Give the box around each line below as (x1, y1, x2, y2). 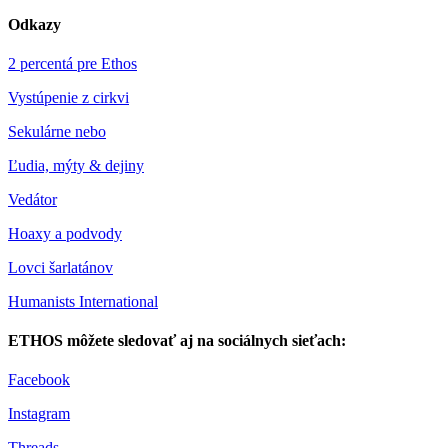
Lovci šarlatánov (8, 258, 113, 276)
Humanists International (8, 292, 158, 310)
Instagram (8, 405, 70, 423)
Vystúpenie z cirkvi (8, 88, 129, 106)
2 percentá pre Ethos (8, 54, 137, 72)
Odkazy (8, 15, 61, 33)
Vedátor (8, 190, 57, 208)
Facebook (8, 371, 70, 389)
